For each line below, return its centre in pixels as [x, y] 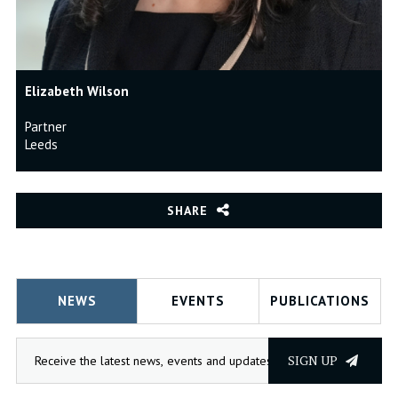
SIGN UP [314, 361]
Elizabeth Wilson [76, 92]
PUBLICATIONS [319, 301]
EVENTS [198, 301]
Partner [45, 127]
